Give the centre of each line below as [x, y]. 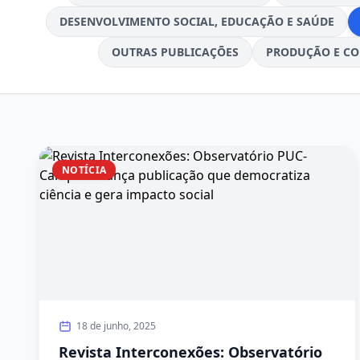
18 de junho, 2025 [116, 326]
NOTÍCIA [84, 170]
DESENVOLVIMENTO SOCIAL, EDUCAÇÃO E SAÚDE [196, 21]
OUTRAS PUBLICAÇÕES [175, 52]
